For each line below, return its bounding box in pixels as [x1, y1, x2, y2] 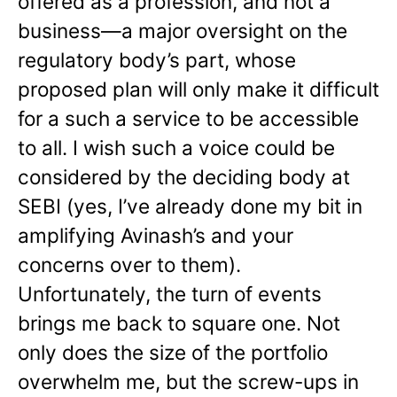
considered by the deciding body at [18, 165, 350, 190]
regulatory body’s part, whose [18, 48, 296, 73]
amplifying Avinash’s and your [18, 223, 293, 248]
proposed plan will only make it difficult [18, 77, 379, 102]
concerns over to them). [18, 253, 241, 277]
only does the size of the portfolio [18, 340, 328, 365]
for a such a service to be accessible [18, 106, 359, 131]
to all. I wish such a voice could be [18, 136, 335, 160]
